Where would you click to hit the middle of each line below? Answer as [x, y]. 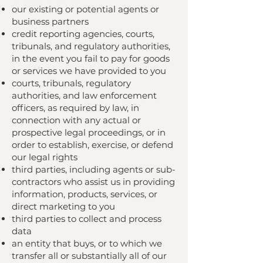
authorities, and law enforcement [84, 95]
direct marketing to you [63, 206]
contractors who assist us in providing [93, 182]
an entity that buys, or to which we [87, 243]
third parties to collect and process [87, 219]
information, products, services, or [85, 194]
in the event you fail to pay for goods [91, 58]
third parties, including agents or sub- [94, 169]
